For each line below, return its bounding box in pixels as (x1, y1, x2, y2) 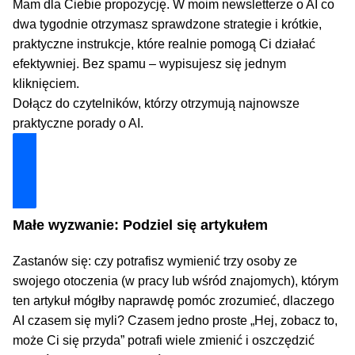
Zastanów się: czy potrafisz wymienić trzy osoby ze (13, 254, 298, 268)
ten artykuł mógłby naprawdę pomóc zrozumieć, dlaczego (13, 293, 335, 307)
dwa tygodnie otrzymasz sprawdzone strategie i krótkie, (13, 17, 323, 31)
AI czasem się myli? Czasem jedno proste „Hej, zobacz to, (13, 313, 338, 327)
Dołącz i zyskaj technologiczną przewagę (13, 164, 259, 178)
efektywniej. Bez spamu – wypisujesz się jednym (13, 56, 287, 71)
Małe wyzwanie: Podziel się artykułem (13, 216, 269, 233)
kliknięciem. (13, 76, 80, 90)
